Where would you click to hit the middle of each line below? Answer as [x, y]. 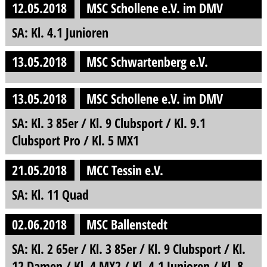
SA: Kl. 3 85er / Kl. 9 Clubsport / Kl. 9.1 [108, 123]
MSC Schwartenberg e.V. [148, 62]
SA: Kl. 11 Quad [50, 195]
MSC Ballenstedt [127, 224]
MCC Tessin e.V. [125, 170]
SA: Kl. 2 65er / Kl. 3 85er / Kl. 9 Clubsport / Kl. [128, 249]
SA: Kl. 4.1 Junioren [60, 32]
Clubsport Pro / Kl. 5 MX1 [75, 141]
